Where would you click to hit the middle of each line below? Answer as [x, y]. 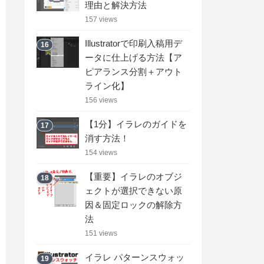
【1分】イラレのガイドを [136, 124]
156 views [101, 100]
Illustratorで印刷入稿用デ [133, 43]
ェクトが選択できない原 [133, 190]
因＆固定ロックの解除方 [133, 204]
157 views [101, 19]
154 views [101, 152]
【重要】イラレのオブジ [133, 176]
